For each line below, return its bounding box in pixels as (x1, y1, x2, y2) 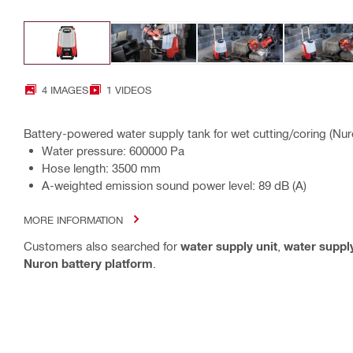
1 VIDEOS (106, 83, 151, 95)
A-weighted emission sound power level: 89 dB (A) (42, 177, 307, 192)
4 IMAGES (42, 83, 88, 95)
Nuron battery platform (24, 255, 153, 270)
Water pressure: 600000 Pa (42, 143, 184, 158)
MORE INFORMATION (24, 213, 123, 225)
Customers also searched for (24, 238, 180, 253)
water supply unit (180, 238, 277, 253)
